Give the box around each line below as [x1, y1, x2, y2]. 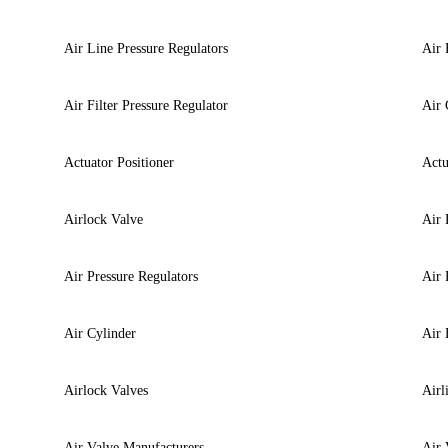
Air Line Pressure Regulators [63, 40, 228, 56]
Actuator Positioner [63, 154, 174, 170]
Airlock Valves [63, 382, 148, 398]
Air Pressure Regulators [63, 268, 198, 284]
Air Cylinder [63, 325, 136, 341]
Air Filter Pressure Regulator [63, 97, 228, 113]
